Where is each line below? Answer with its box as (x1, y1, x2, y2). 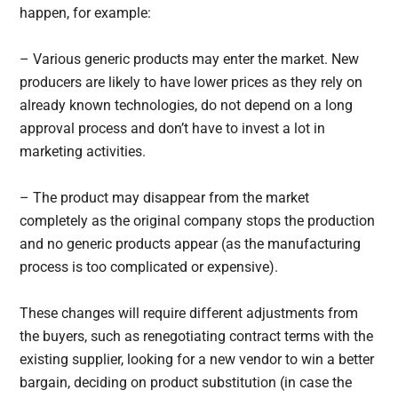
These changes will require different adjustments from (20, 304, 359, 322)
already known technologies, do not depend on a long (20, 96, 354, 114)
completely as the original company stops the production (20, 211, 376, 229)
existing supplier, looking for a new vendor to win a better (20, 350, 375, 368)
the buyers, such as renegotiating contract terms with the (20, 327, 374, 345)
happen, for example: (20, 4, 152, 21)
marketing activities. (20, 142, 147, 160)
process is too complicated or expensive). (20, 258, 286, 275)
